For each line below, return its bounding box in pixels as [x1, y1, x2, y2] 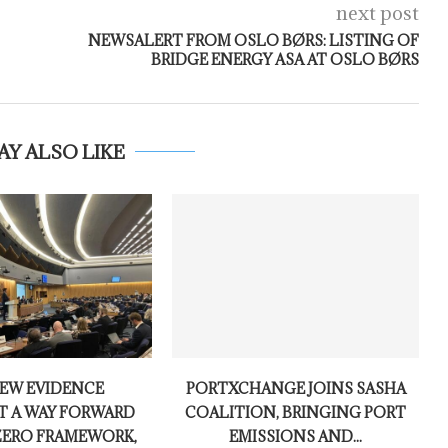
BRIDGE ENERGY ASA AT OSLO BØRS [150, 50, 419, 69]
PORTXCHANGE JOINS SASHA [185, 379, 406, 399]
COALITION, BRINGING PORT [185, 403, 407, 423]
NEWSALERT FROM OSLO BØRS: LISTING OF [87, 31, 419, 50]
